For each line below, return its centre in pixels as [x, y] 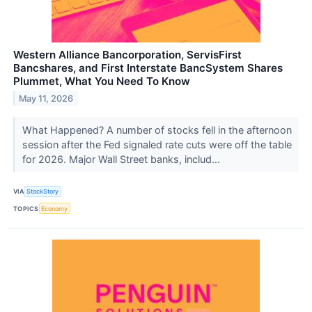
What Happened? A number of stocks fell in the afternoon [157, 130]
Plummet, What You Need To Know [102, 81]
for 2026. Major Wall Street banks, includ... [122, 159]
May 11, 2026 [46, 98]
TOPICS [26, 208]
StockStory [43, 192]
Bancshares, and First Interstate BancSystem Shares [148, 68]
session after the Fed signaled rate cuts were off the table [157, 144]
